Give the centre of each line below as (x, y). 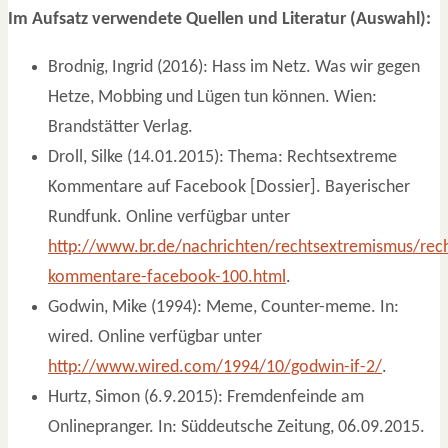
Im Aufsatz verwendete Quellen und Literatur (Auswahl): (219, 19)
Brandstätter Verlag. (120, 127)
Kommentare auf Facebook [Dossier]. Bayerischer (229, 187)
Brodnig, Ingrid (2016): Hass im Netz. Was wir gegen (234, 67)
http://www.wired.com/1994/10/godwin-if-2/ (215, 367)
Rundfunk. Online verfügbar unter (169, 217)
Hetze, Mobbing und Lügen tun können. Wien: (212, 97)
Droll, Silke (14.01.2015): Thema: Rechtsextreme (222, 157)
